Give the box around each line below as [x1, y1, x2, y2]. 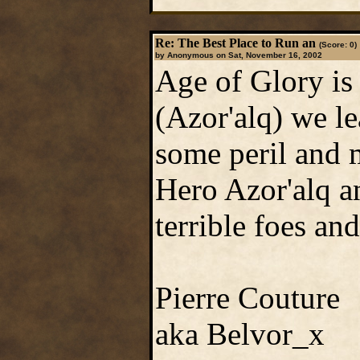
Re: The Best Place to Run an [154, 36, 316, 50]
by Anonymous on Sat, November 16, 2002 [154, 51, 322, 59]
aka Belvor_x [154, 317, 325, 351]
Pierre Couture [154, 280, 340, 315]
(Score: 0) [318, 40, 357, 49]
